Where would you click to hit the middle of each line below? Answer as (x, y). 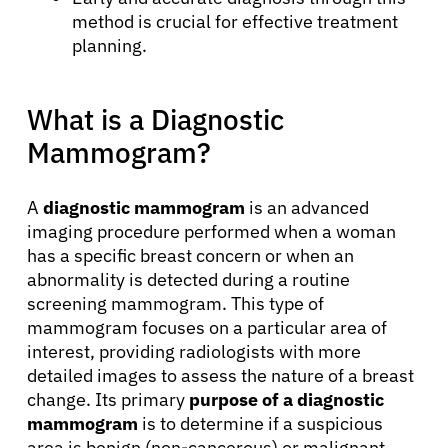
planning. (109, 45)
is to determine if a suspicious (260, 423)
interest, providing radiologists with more (194, 351)
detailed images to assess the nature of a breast (220, 375)
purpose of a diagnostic (286, 399)
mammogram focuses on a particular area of (207, 327)
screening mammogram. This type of (175, 303)
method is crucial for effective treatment (235, 21)
